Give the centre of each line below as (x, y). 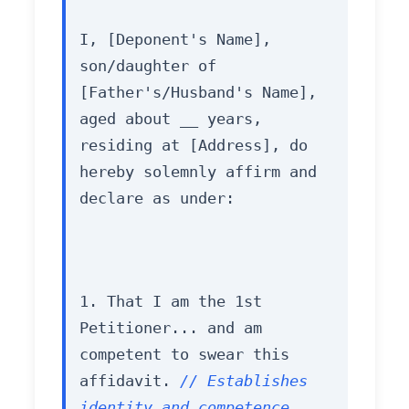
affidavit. (129, 381)
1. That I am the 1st (170, 302)
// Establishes (243, 381)
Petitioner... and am (170, 328)
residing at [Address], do (193, 146)
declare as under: (157, 199)
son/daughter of (147, 66)
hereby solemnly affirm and (198, 172)
